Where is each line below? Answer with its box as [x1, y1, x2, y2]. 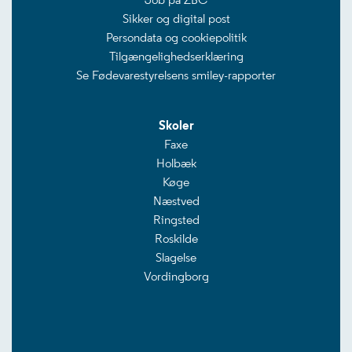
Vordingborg [143, 269, 209, 284]
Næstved [152, 193, 200, 208]
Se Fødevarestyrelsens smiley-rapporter [76, 68, 276, 82]
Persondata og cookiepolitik [105, 30, 247, 45]
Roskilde [154, 231, 198, 246]
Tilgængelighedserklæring [108, 49, 244, 64]
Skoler [158, 118, 194, 133]
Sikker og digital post [122, 11, 230, 26]
